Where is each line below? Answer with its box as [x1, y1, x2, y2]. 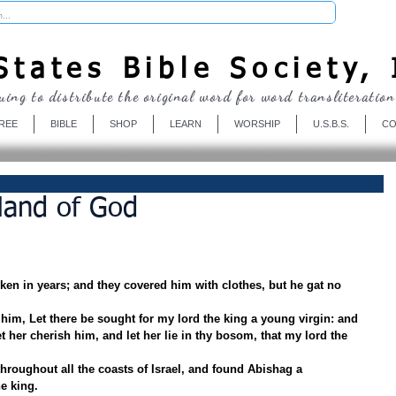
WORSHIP [233, 118, 280, 129]
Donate [345, 4, 393, 20]
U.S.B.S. [312, 118, 349, 129]
